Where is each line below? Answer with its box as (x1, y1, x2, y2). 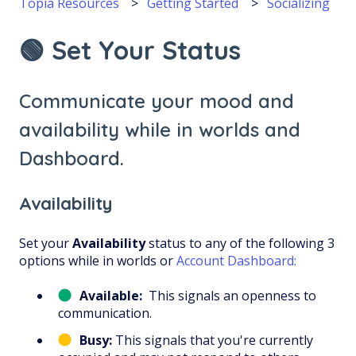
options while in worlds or (19, 252, 176, 270)
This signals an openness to (142, 287, 316, 305)
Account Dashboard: (176, 252, 296, 270)
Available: (79, 287, 142, 305)
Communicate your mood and (19, 89, 294, 114)
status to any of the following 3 (145, 234, 335, 253)
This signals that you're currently (112, 331, 313, 349)
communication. (58, 304, 152, 323)
